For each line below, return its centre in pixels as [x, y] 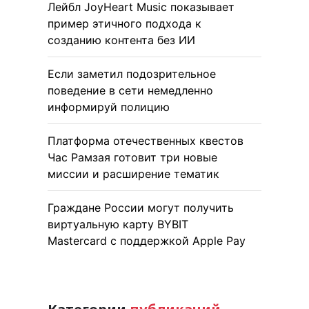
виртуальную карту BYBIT [118, 224]
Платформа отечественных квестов [146, 140]
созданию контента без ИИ [121, 40]
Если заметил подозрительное [132, 73]
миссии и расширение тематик [133, 173]
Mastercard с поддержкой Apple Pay [147, 240]
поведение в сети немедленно [130, 90]
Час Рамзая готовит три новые [132, 157]
